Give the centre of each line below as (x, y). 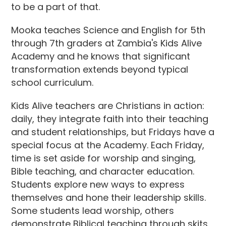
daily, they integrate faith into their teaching (110, 119)
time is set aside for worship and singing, (104, 158)
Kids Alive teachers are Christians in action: (108, 106)
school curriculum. (52, 82)
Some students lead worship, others (93, 211)
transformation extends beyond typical (100, 69)
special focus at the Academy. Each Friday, (108, 145)
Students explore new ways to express (98, 184)
